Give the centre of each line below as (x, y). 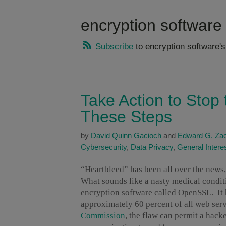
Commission (103, 216)
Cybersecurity (104, 147)
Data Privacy (152, 147)
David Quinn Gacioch (126, 136)
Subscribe (113, 47)
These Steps (126, 117)
